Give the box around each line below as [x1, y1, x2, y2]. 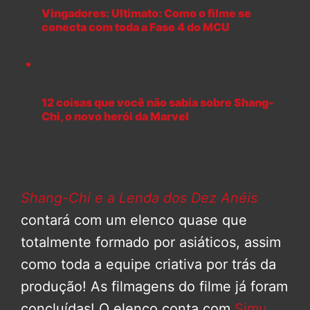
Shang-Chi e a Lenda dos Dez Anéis [21, 189, 257, 206]
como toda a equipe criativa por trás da [21, 255, 276, 273]
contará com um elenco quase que [21, 211, 247, 228]
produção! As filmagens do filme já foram [21, 277, 288, 295]
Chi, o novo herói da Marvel [42, 109, 189, 123]
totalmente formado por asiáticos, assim [21, 233, 281, 250]
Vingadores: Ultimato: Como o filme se [42, 6, 251, 21]
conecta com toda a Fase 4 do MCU [42, 20, 230, 35]
